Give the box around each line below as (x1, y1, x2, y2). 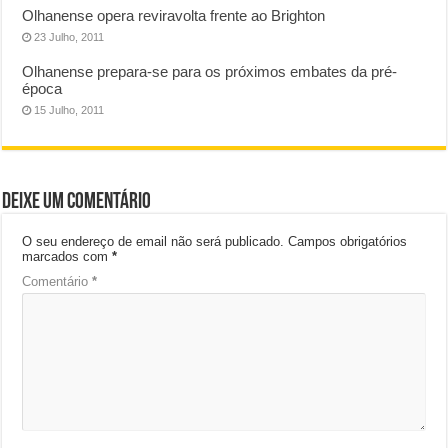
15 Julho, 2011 (34, 103, 105, 116)
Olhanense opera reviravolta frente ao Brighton (22, 6, 326, 24)
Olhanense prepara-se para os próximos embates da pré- (22, 62, 398, 80)
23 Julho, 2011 (34, 30, 105, 43)
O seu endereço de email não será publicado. (22, 233, 285, 249)
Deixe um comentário (2, 190, 152, 214)
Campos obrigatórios (288, 233, 408, 249)
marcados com (22, 248, 113, 264)
